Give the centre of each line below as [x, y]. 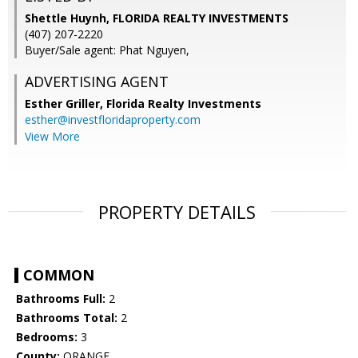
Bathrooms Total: [67, 318]
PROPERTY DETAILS [177, 212]
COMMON [59, 275]
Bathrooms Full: [61, 299]
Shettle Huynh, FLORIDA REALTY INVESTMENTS [157, 18]
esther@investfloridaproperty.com [113, 120]
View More [52, 137]
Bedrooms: [47, 337]
